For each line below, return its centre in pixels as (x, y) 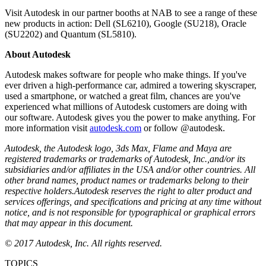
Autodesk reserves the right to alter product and (163, 191)
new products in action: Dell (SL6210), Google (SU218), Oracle (126, 23)
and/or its (227, 159)
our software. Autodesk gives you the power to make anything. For (130, 117)
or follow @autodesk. (183, 128)
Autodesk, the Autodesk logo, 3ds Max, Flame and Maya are (118, 148)
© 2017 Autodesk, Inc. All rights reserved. (83, 243)
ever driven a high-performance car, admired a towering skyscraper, (131, 85)
